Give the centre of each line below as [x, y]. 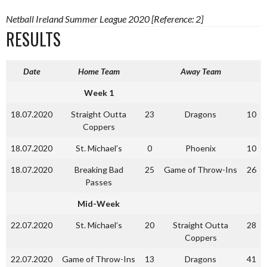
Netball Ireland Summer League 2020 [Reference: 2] [105, 18]
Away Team [201, 71]
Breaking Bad [99, 169]
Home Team [99, 71]
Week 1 [99, 92]
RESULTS [33, 39]
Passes [99, 182]
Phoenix [201, 148]
